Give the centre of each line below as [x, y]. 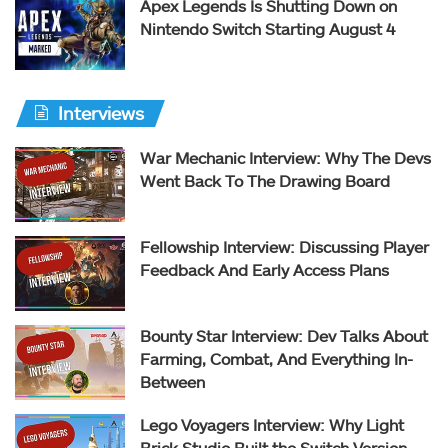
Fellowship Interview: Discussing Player [284, 246]
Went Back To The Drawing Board [265, 180]
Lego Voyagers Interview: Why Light [272, 424]
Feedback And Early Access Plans [264, 269]
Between [172, 381]
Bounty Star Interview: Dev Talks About [284, 335]
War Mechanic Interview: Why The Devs [285, 157]
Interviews [101, 112]
